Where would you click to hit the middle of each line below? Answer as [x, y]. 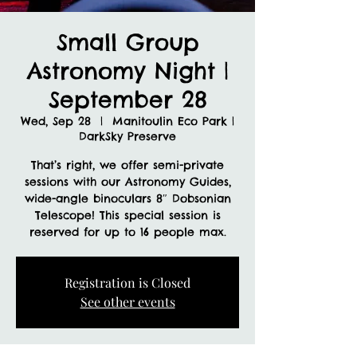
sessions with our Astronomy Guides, [127, 181]
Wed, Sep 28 [56, 121]
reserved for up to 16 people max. [127, 231]
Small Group [127, 41]
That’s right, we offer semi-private [127, 165]
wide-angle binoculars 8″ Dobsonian [127, 198]
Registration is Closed [127, 282]
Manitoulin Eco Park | [173, 121]
